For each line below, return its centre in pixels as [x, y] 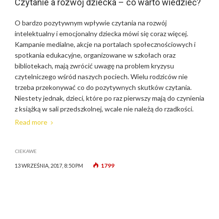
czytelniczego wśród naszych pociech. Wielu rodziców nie [101, 77]
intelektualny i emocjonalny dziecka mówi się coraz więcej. [101, 34]
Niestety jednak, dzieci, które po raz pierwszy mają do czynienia [109, 98]
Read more [31, 122]
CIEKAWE [26, 151]
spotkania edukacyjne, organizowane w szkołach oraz [95, 55]
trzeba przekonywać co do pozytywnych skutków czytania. [103, 88]
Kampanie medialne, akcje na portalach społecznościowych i [105, 44]
